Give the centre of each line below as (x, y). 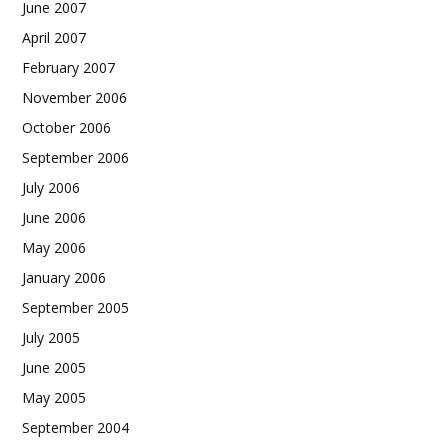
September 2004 (75, 427)
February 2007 (68, 67)
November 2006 (74, 97)
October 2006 (66, 127)
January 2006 (64, 277)
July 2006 (51, 187)
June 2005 (54, 367)
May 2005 (54, 397)
